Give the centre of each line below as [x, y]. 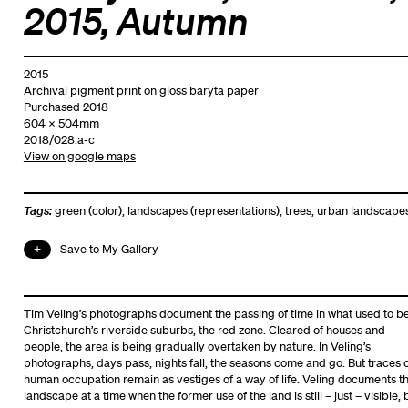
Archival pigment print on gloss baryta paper [141, 90]
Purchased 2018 [66, 107]
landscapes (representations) [203, 210]
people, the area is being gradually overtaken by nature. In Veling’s [197, 346]
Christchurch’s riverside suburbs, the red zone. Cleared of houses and [204, 330]
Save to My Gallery [109, 249]
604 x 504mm [61, 123]
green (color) [88, 210]
